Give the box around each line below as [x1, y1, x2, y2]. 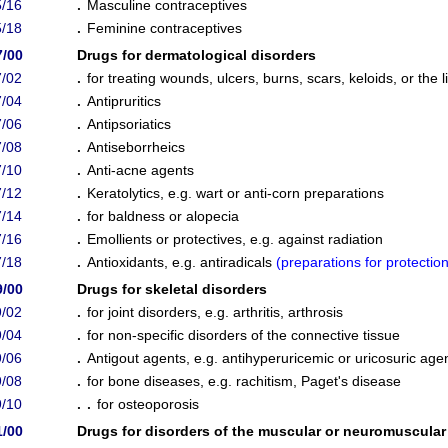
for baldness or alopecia [87, 208, 239, 224]
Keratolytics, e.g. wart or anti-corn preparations [87, 185, 384, 201]
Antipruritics [87, 93, 161, 109]
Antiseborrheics [87, 139, 185, 155]
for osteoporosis [97, 396, 199, 412]
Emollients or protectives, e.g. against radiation [87, 231, 383, 247]
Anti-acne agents [87, 162, 194, 178]
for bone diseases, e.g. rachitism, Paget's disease [87, 373, 401, 389]
